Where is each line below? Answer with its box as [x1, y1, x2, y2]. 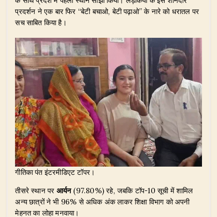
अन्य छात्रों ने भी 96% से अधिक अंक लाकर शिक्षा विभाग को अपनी [15, 197, 190, 207]
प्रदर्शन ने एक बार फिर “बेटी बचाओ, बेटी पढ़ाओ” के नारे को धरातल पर [15, 7, 199, 16]
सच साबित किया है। [15, 18, 67, 28]
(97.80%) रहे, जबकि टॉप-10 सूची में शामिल [71, 186, 193, 196]
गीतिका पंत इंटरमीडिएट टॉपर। [15, 168, 95, 177]
